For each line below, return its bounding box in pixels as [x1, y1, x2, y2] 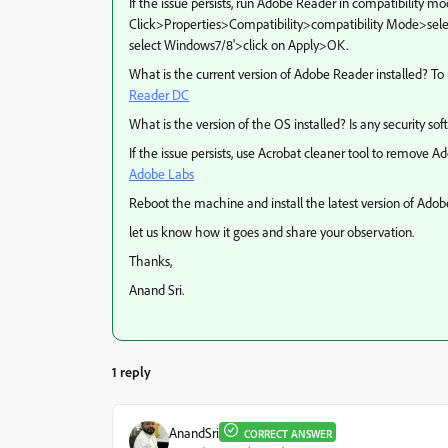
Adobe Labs [129, 165, 194, 182]
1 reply [112, 363, 151, 380]
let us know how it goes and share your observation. [129, 223, 414, 240]
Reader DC [129, 86, 189, 103]
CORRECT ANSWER [244, 427, 332, 441]
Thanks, [129, 252, 172, 269]
